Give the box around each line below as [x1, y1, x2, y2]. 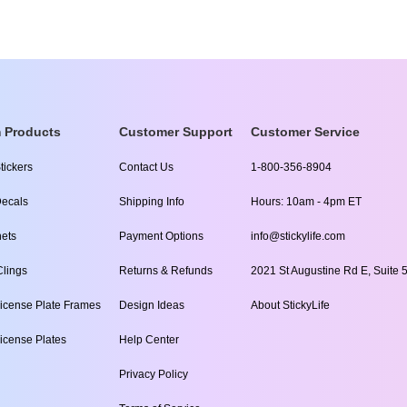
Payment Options [119, 230, 203, 243]
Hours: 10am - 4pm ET [251, 195, 362, 208]
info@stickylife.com [251, 230, 345, 243]
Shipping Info [119, 195, 184, 208]
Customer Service [251, 124, 360, 139]
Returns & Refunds [119, 264, 213, 277]
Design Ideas [119, 299, 184, 312]
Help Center [119, 333, 179, 346]
